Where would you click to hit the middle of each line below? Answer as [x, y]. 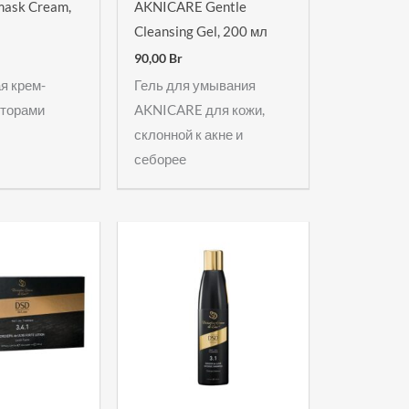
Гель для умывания [195, 84]
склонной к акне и [189, 134]
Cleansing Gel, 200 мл [201, 31]
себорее [161, 158]
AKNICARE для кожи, [200, 109]
